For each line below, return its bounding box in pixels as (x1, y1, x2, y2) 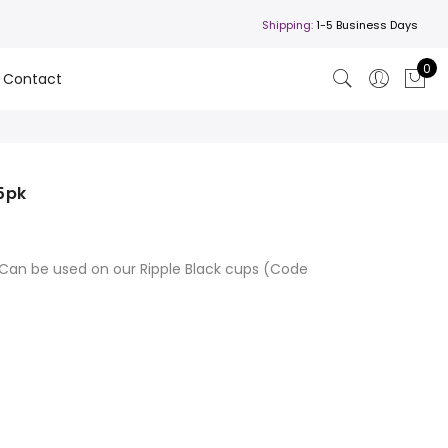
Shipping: (261, 16, 313, 33)
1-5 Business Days (312, 16, 418, 33)
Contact (3, 69, 63, 89)
